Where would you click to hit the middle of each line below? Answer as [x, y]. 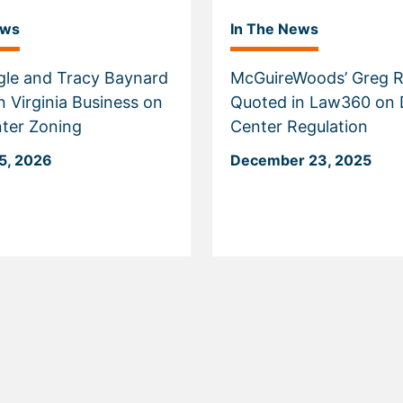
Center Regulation [299, 126]
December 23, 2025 [301, 160]
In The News [274, 29]
